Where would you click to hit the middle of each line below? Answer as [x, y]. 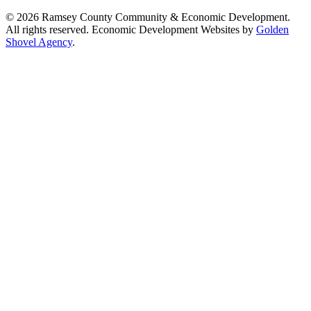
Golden [272, 29]
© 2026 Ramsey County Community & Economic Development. [148, 17]
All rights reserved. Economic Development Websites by [131, 29]
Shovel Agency [39, 42]
